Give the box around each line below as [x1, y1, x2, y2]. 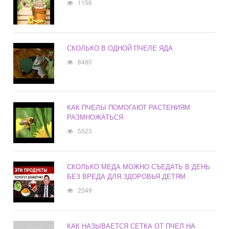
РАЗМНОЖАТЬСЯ [67, 112, 124, 122]
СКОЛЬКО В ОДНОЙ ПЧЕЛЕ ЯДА [67, 43, 173, 53]
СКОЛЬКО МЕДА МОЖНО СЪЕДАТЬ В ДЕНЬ [67, 162, 211, 172]
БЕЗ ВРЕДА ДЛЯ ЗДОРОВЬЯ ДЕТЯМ [67, 171, 186, 181]
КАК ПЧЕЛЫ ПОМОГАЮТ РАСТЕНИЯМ [67, 102, 191, 112]
